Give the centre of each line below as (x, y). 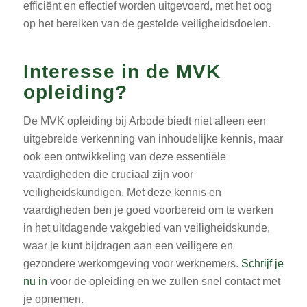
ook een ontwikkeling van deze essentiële (124, 156)
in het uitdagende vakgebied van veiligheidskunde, (146, 228)
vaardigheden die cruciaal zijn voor (108, 174)
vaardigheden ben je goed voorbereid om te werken (148, 210)
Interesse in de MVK (122, 71)
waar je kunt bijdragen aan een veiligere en (128, 245)
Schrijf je (262, 263)
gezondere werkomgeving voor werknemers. (132, 263)
